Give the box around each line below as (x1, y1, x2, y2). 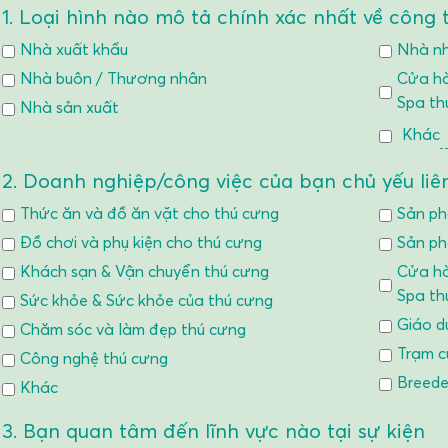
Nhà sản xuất (20, 97, 119, 117)
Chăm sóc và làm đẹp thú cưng (20, 319, 246, 339)
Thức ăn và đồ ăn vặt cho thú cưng (20, 203, 279, 223)
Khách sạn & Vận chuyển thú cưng (20, 261, 269, 281)
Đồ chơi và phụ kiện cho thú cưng (20, 232, 262, 252)
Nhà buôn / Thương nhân (20, 68, 207, 88)
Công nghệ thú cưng (20, 348, 168, 368)
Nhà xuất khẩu (20, 39, 128, 59)
